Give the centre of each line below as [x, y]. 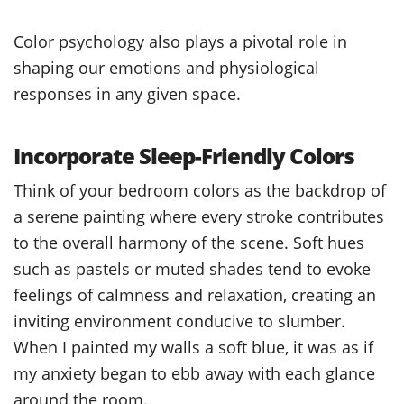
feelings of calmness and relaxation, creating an [195, 294]
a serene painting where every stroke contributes [199, 216]
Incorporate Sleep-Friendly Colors [184, 155]
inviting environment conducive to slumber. [179, 320]
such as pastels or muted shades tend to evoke [192, 268]
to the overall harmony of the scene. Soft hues [189, 242]
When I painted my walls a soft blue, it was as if [193, 346]
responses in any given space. [127, 93]
